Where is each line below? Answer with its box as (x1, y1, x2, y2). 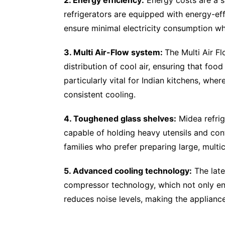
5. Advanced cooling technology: (64, 165, 192, 176)
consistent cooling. (64, 89, 136, 99)
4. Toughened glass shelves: (64, 113, 176, 124)
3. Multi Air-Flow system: (64, 47, 165, 57)
